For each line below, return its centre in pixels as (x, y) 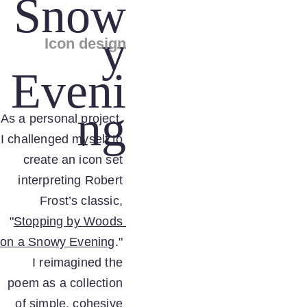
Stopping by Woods (70, 221)
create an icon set (75, 160)
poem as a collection (67, 283)
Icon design (86, 44)
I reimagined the (79, 262)
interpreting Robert (72, 180)
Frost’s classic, (83, 201)
